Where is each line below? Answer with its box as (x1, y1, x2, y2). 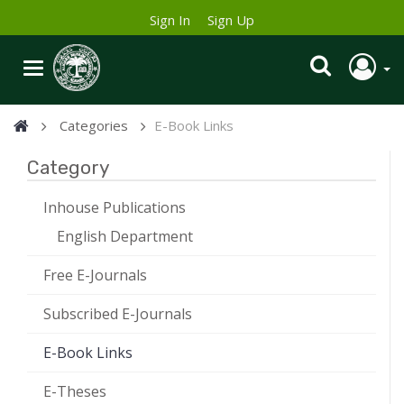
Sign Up (207, 11, 254, 30)
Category (27, 156, 110, 179)
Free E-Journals (43, 265, 147, 286)
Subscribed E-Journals (43, 304, 192, 325)
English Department (57, 226, 193, 247)
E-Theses (43, 381, 106, 402)
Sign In (150, 11, 190, 30)
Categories (60, 116, 128, 135)
